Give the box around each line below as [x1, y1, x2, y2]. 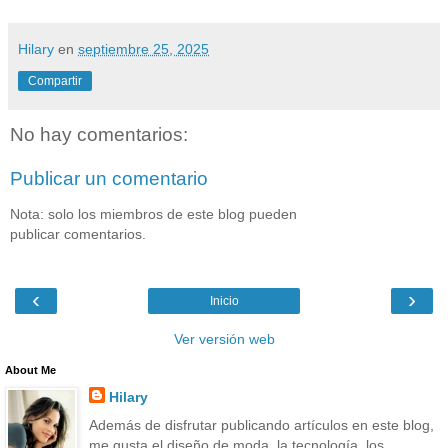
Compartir [28, 73, 82, 88]
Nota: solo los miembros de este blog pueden [10, 205, 297, 222]
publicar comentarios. [10, 225, 146, 242]
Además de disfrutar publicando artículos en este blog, [88, 416, 434, 433]
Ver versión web [173, 331, 275, 348]
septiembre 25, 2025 [78, 40, 209, 57]
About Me [5, 364, 56, 377]
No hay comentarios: [10, 123, 188, 145]
